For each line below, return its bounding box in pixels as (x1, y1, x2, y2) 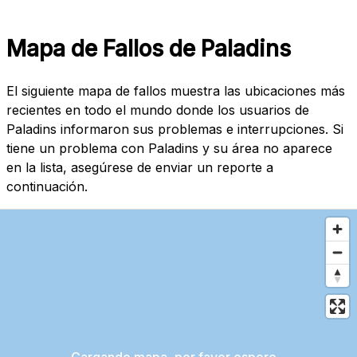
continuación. (6, 178, 88, 194)
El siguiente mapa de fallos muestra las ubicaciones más (6, 82, 345, 99)
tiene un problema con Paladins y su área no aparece (6, 139, 332, 156)
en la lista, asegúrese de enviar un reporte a (6, 159, 273, 175)
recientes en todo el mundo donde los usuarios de (6, 101, 309, 118)
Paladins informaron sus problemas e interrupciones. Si (6, 120, 343, 137)
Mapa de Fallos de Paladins (6, 35, 291, 63)
